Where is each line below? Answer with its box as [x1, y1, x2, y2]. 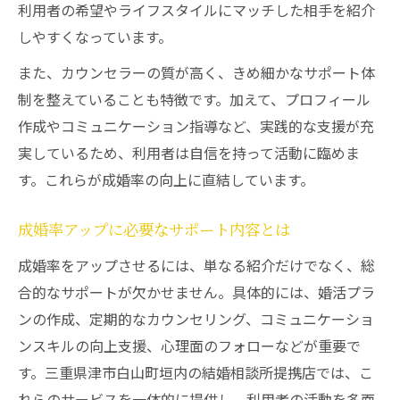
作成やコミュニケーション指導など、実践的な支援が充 [18, 115, 374, 137]
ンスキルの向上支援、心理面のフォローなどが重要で [18, 335, 361, 356]
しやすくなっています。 [18, 26, 172, 47]
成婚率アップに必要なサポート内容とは [18, 221, 290, 241]
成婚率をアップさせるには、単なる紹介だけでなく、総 [18, 254, 375, 276]
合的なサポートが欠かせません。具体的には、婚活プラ [18, 281, 375, 303]
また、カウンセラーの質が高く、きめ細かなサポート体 [18, 62, 375, 83]
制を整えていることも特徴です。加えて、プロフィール [18, 88, 371, 110]
